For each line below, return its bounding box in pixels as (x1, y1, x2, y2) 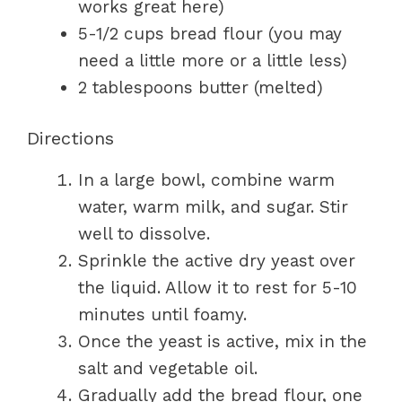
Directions (27, 127, 114, 149)
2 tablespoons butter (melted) (78, 77, 323, 98)
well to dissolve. (78, 223, 210, 244)
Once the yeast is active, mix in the (78, 330, 367, 352)
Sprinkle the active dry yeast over (78, 249, 355, 271)
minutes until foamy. (78, 303, 247, 325)
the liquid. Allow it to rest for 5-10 (78, 276, 357, 298)
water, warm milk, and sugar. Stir (78, 196, 348, 217)
